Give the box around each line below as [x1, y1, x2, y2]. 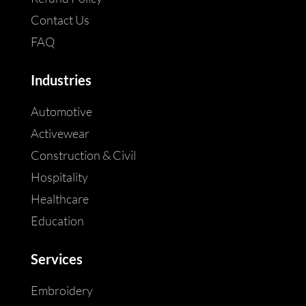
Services [30, 251, 83, 268]
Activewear [30, 126, 89, 141]
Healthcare [30, 191, 89, 207]
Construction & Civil [30, 148, 136, 163]
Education [30, 213, 84, 229]
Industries [30, 72, 92, 89]
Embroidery [30, 283, 93, 298]
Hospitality [30, 169, 88, 185]
